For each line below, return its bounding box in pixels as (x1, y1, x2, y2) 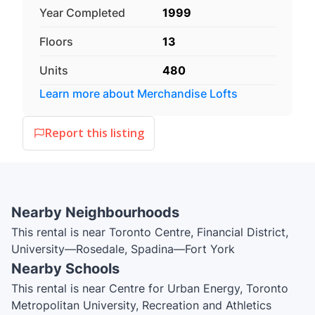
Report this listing (44, 125, 144, 141)
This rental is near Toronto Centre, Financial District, (11, 224, 288, 239)
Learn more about (39, 86, 137, 101)
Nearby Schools (11, 259, 120, 277)
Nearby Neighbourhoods (11, 203, 179, 221)
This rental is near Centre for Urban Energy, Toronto (11, 281, 288, 295)
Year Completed (39, 5, 125, 20)
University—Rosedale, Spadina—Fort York (11, 241, 235, 256)
